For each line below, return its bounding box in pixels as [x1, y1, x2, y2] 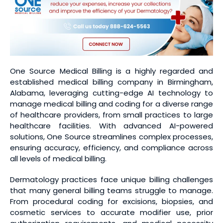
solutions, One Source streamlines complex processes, [10, 131, 213, 142]
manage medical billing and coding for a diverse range [10, 99, 213, 110]
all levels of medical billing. [10, 153, 107, 164]
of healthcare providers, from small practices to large [10, 110, 213, 120]
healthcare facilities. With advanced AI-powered [10, 120, 213, 131]
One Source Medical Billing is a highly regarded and [10, 66, 213, 77]
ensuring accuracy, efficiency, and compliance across [10, 142, 213, 153]
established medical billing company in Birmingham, [10, 77, 213, 88]
